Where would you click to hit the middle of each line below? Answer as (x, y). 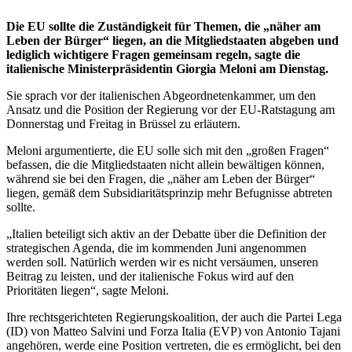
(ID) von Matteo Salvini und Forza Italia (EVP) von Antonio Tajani (173, 332)
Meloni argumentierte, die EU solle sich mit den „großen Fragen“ (168, 151)
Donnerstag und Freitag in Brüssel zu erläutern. (123, 124)
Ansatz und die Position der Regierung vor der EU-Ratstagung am (170, 110)
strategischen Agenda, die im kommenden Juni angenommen (156, 248)
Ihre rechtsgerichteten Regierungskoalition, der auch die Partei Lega (174, 317)
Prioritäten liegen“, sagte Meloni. (88, 291)
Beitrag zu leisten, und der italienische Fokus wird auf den (150, 277)
